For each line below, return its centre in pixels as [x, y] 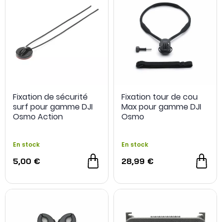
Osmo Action [38, 117]
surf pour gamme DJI [53, 107]
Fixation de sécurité [50, 97]
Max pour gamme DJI [161, 107]
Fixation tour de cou [160, 97]
